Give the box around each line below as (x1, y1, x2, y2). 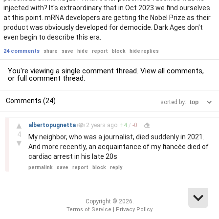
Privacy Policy (116, 206, 153, 213)
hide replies (130, 48, 159, 54)
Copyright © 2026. (85, 198, 134, 205)
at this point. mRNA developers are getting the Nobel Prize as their (3, 14, 211, 22)
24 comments (3, 48, 40, 54)
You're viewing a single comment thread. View (8, 66, 158, 75)
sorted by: (160, 99, 188, 106)
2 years (86, 122, 106, 129)
